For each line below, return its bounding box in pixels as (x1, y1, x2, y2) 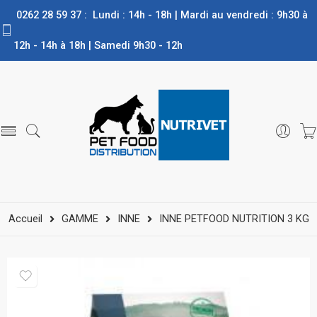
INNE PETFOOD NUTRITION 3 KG (158, 213, 309, 225)
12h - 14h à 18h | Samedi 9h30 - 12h (13, 40, 183, 52)
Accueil (8, 213, 42, 225)
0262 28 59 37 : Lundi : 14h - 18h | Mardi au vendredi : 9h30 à (13, 9, 308, 21)
